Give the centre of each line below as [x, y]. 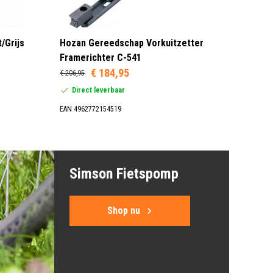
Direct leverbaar [99, 90]
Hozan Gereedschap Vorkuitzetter [132, 43]
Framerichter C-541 [101, 57]
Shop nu [123, 210]
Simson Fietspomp [124, 173]
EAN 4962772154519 [91, 109]
